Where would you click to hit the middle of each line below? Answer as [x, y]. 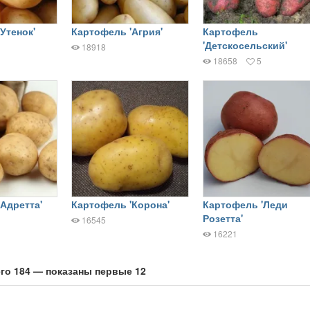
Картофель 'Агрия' [117, 31]
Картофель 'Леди [245, 204]
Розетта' [222, 218]
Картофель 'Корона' [120, 204]
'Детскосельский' [245, 45]
